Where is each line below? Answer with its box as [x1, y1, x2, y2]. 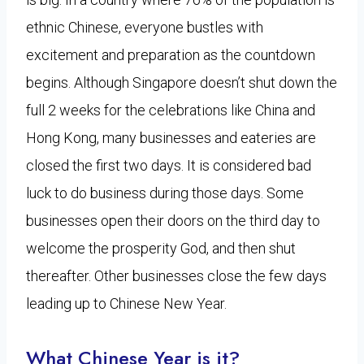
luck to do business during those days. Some [26, 184, 304, 201]
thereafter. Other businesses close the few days [26, 266, 327, 284]
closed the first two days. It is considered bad [26, 156, 311, 174]
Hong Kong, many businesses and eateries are [26, 128, 316, 146]
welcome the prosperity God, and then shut [26, 239, 296, 257]
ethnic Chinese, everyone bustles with [26, 18, 263, 36]
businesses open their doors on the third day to [26, 211, 320, 229]
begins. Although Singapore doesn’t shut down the [26, 73, 337, 91]
